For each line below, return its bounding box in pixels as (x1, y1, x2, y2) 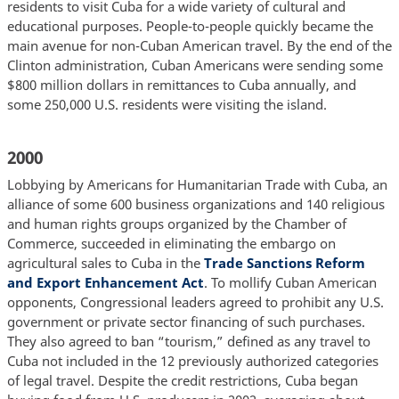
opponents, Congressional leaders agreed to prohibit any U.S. (6, 292, 384, 311)
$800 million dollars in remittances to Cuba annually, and (6, 76, 356, 94)
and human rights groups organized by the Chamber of (6, 214, 346, 232)
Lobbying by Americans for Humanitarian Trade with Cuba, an (6, 175, 387, 193)
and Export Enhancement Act (6, 273, 204, 291)
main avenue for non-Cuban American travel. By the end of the (6, 37, 392, 55)
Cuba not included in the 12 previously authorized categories (6, 351, 379, 370)
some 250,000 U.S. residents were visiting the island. (6, 95, 327, 114)
